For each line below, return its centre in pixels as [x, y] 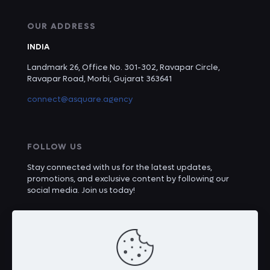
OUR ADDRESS [61, 26]
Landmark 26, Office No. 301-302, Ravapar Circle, [124, 67]
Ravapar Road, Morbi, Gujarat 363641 [99, 78]
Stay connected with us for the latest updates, [120, 167]
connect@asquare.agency [80, 99]
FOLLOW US [55, 146]
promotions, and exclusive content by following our [128, 178]
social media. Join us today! [81, 190]
